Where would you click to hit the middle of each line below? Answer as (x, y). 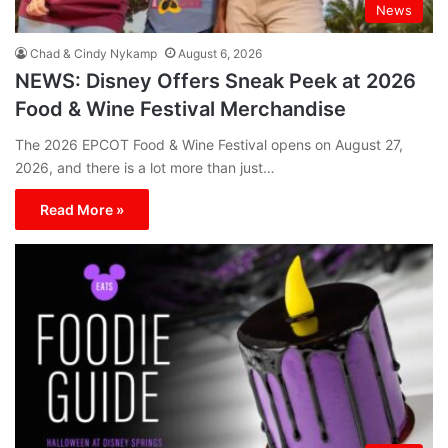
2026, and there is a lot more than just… (145, 167)
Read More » (82, 209)
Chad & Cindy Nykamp (93, 53)
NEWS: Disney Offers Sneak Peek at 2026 (215, 80)
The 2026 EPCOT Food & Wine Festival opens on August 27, (209, 144)
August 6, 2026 (220, 53)
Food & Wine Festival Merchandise (180, 108)
